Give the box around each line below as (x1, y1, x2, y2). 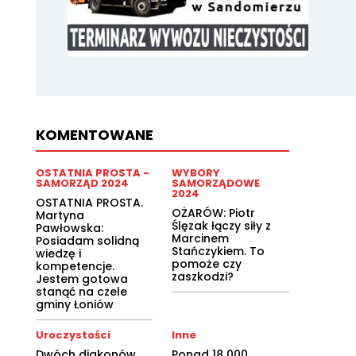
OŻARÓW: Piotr (172, 204, 256, 221)
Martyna (35, 207, 84, 223)
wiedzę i (35, 245, 81, 261)
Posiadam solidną (35, 232, 139, 249)
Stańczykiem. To (172, 242, 265, 259)
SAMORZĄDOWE (172, 175, 261, 191)
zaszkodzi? (172, 268, 234, 284)
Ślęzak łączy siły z (172, 217, 272, 234)
